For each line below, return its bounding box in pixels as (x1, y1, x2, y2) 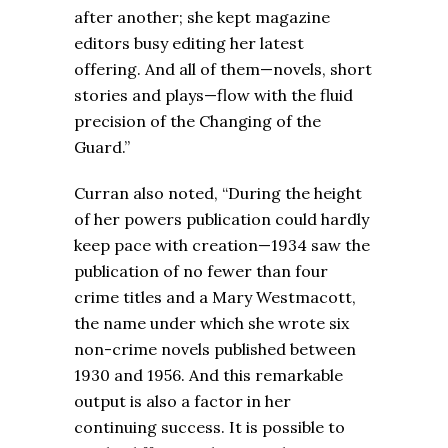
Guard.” (74, 137, 130, 158)
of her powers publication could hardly (74, 209, 369, 230)
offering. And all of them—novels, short (74, 59, 372, 80)
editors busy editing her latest (74, 33, 304, 54)
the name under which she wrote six (74, 313, 349, 334)
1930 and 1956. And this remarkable (74, 365, 343, 386)
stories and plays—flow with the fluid (74, 85, 353, 106)
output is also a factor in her (74, 391, 291, 412)
